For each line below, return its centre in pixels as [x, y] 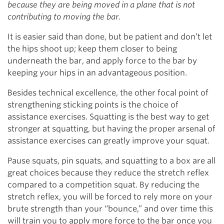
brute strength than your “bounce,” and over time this [110, 208]
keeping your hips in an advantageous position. [97, 72]
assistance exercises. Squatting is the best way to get [108, 116]
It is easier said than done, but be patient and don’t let [110, 36]
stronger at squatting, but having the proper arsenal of [111, 128]
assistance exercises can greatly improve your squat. [108, 140]
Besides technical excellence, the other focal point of [108, 92]
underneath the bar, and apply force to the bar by [102, 60]
